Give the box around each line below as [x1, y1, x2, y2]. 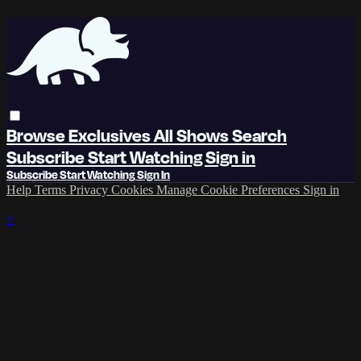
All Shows [154, 123, 232, 146]
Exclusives [68, 123, 154, 146]
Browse [6, 123, 68, 146]
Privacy [69, 182, 111, 197]
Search [232, 123, 287, 146]
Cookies [111, 182, 156, 197]
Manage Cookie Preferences [156, 182, 303, 197]
